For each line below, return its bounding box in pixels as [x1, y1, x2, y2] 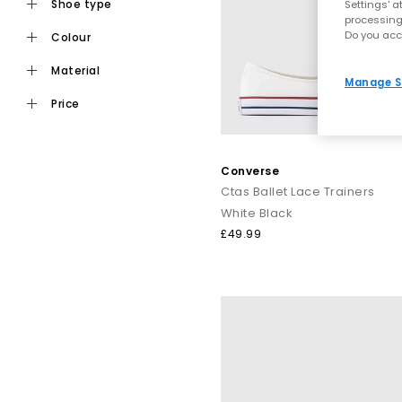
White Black [221, 204, 293, 222]
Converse [221, 162, 279, 179]
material [60, 62, 100, 78]
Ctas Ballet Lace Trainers [221, 182, 375, 200]
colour [60, 29, 91, 45]
